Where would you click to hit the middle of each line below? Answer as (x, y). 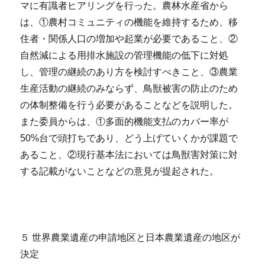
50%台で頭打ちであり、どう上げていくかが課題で (129, 138)
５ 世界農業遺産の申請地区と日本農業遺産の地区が (130, 238)
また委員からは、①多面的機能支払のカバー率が (125, 122)
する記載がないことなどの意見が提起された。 (120, 172)
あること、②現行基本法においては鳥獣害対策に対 (129, 155)
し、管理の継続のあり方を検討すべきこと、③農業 (129, 72)
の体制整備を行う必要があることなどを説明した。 (129, 105)
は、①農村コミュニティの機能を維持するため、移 (129, 22)
